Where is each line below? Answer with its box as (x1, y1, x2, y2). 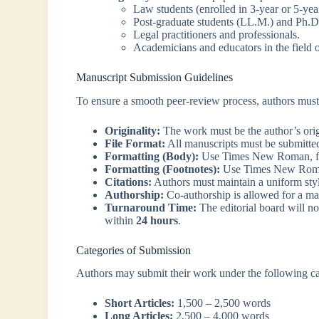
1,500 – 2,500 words (174, 297, 271, 310)
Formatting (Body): (105, 150, 199, 162)
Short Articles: (105, 297, 175, 310)
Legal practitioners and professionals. (133, 28, 300, 41)
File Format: (105, 137, 166, 150)
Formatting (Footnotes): (105, 162, 221, 175)
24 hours (136, 214, 179, 226)
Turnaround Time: (105, 201, 197, 214)
